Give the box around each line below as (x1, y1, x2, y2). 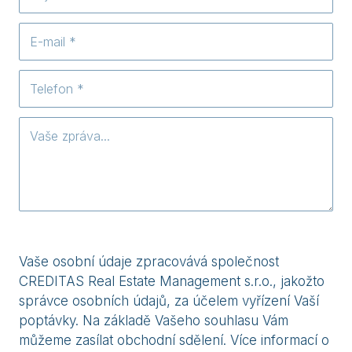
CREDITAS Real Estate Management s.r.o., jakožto (19, 273, 324, 290)
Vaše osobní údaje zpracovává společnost (19, 254, 279, 270)
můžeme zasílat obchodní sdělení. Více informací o (19, 332, 329, 349)
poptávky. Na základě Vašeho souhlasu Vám (19, 313, 288, 329)
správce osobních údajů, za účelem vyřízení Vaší (19, 293, 319, 310)
